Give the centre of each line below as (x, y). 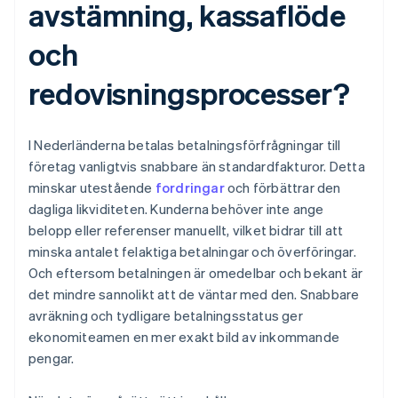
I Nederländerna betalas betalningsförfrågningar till (185, 145)
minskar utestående (92, 188)
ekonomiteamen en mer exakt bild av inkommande (184, 337)
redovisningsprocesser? (189, 93)
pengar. (52, 358)
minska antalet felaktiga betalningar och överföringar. (192, 252)
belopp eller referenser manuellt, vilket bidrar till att (186, 231)
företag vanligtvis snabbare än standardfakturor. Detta (197, 167)
